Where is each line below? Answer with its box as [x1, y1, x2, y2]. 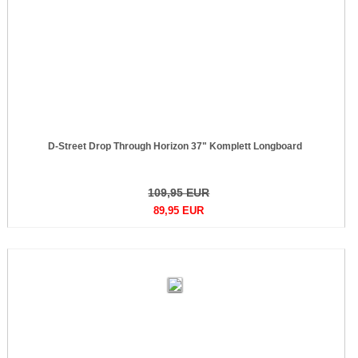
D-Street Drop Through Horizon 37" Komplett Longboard [47, 141, 302, 152]
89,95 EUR [153, 205, 205, 217]
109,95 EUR [148, 186, 210, 199]
